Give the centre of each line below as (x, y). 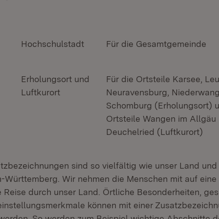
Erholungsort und (55, 79)
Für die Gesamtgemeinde (156, 44)
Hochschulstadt (53, 44)
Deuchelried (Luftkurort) (154, 132)
